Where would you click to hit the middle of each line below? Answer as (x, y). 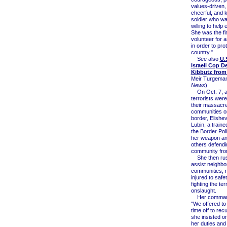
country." (202, 52)
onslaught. (203, 191)
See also (205, 59)
